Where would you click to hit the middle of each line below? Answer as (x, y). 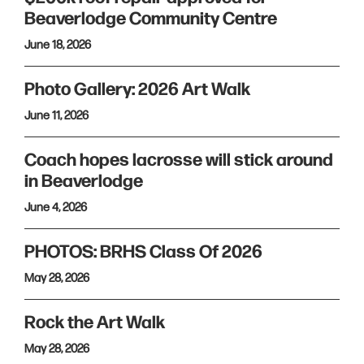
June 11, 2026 (56, 116)
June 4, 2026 (56, 208)
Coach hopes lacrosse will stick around (179, 161)
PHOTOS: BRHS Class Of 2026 (143, 253)
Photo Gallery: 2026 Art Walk (137, 90)
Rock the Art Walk (96, 323)
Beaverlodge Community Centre (151, 19)
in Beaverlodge (85, 182)
